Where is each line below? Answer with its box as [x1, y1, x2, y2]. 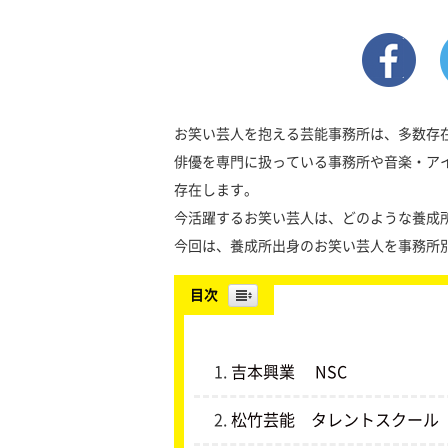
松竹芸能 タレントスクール [231, 412, 439, 428]
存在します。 [174, 183, 258, 197]
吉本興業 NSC [231, 364, 347, 380]
